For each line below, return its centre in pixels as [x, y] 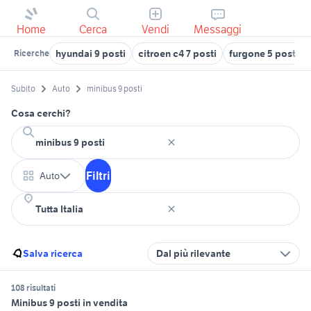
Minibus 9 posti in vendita [69, 303]
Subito [23, 89]
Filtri [98, 176]
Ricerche [32, 53]
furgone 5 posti [264, 53]
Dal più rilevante [193, 254]
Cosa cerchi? [41, 114]
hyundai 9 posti [91, 53]
